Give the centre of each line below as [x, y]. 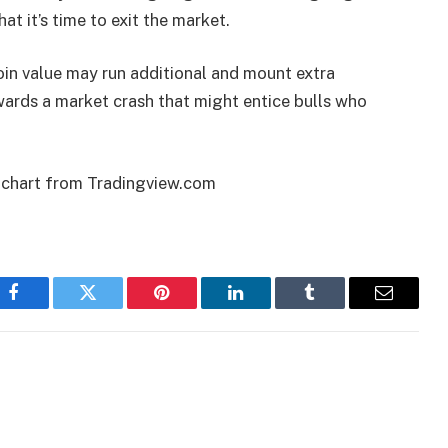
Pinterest [192, 307]
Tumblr [335, 307]
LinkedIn [267, 307]
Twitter [112, 307]
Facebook [47, 307]
